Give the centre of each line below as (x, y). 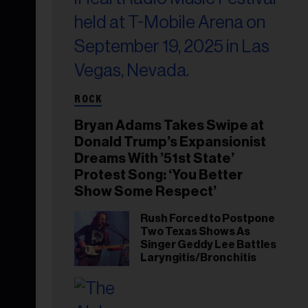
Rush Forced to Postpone (208, 219)
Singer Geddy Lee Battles (208, 245)
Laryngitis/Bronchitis (198, 258)
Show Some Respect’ (145, 192)
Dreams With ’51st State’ (154, 159)
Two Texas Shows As (195, 232)
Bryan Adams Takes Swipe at (169, 126)
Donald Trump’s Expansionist (170, 142)
